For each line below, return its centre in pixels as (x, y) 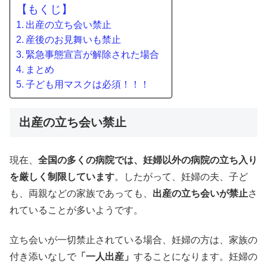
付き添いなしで (43, 257)
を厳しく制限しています (62, 177)
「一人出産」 (105, 257)
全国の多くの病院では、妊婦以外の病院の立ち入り (148, 160)
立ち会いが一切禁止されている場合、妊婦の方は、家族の (133, 240)
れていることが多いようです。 (76, 210)
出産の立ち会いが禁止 (200, 194)
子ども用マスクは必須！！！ (88, 84)
